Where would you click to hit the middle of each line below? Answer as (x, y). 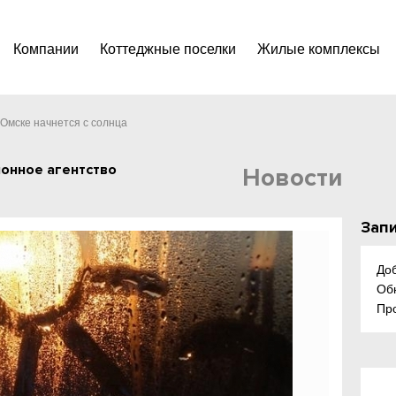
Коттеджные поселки (168, 49)
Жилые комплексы (319, 49)
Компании (46, 49)
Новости (293, 178)
